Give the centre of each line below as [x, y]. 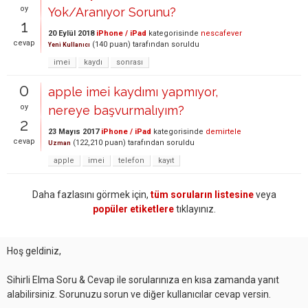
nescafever [221, 33]
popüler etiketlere [133, 209]
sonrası [130, 62]
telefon [131, 161]
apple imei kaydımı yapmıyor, [133, 92]
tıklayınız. [195, 209]
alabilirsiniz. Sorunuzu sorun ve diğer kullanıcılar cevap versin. [139, 294]
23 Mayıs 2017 [74, 132]
